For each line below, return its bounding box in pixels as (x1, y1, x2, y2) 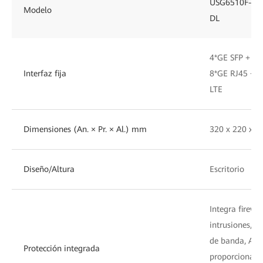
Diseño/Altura (23, 164, 75, 174)
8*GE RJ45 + (210, 68, 255, 78)
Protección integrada (23, 243, 100, 253)
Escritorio (210, 164, 244, 174)
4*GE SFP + (210, 52, 250, 62)
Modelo (23, 5, 52, 15)
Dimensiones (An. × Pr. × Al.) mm (23, 124, 147, 134)
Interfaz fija (23, 68, 66, 78)
